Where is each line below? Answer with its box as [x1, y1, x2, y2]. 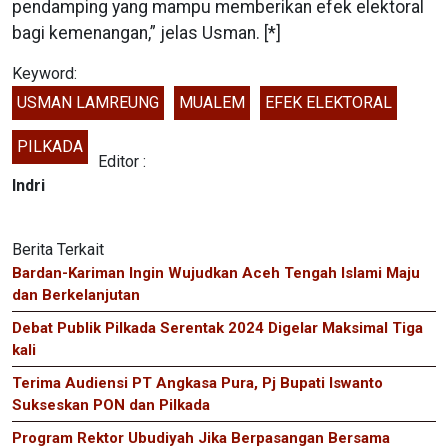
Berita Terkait [12, 240, 104, 260]
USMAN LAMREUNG [17, 93, 159, 113]
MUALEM [179, 93, 245, 113]
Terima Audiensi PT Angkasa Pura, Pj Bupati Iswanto [12, 374, 383, 393]
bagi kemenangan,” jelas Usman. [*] [12, 23, 281, 44]
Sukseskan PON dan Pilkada [12, 396, 210, 415]
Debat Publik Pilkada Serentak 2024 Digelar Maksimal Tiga [12, 319, 423, 338]
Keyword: [12, 64, 77, 84]
